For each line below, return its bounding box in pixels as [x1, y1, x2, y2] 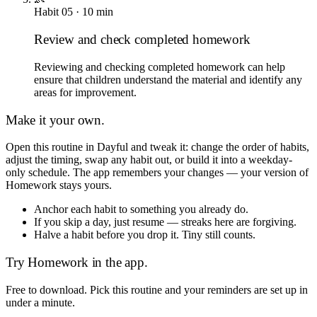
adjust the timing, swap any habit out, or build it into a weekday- [6, 154, 292, 166]
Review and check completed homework [34, 32, 250, 47]
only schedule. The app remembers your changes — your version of [6, 166, 309, 179]
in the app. [88, 255, 148, 270]
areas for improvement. [34, 86, 137, 98]
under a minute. [6, 296, 75, 309]
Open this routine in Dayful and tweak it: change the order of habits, [6, 141, 309, 154]
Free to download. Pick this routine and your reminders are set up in [6, 283, 308, 296]
